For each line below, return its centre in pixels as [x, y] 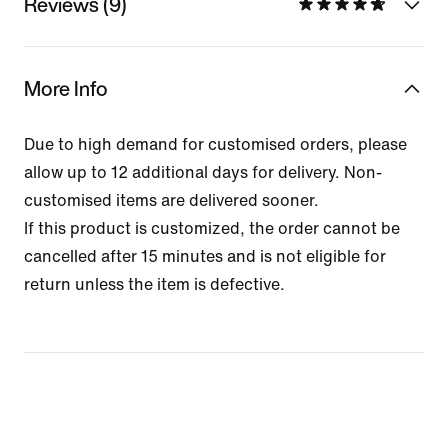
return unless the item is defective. [154, 284]
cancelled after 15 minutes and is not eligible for [205, 256]
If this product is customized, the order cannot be [212, 228]
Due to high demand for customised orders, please [215, 144]
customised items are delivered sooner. [171, 200]
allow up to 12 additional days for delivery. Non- [203, 172]
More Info [66, 88]
